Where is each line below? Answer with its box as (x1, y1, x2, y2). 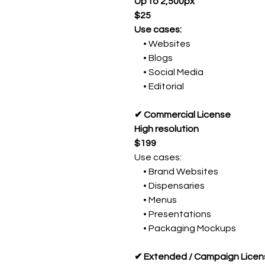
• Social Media (134, 67, 203, 77)
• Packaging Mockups (134, 224, 236, 233)
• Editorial (134, 82, 184, 91)
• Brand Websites (134, 167, 218, 176)
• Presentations (134, 209, 211, 219)
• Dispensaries (134, 181, 205, 190)
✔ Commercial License (134, 110, 231, 119)
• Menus (134, 195, 177, 205)
